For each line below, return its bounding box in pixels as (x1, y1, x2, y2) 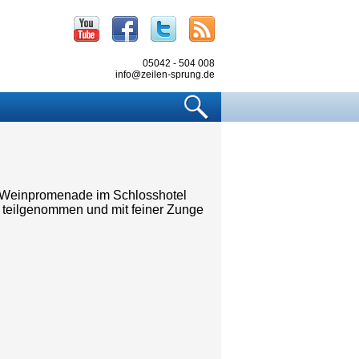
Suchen (216, 92, 260, 106)
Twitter (179, 16, 216, 30)
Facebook (140, 16, 197, 30)
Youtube (102, 16, 149, 30)
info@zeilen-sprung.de (115, 69, 215, 80)
